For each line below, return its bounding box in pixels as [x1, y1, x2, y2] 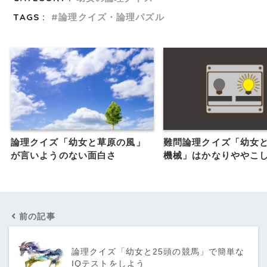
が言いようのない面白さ [11, 150, 117, 161]
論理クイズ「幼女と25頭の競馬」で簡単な [72, 247, 245, 257]
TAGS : [13, 11, 46, 23]
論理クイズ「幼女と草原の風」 [11, 137, 145, 148]
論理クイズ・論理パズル [58, 11, 164, 23]
